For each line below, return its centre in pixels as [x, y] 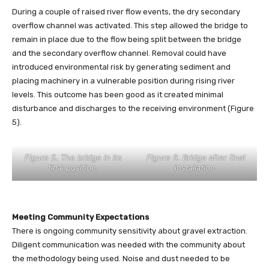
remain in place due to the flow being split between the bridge [127, 39]
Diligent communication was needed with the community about [128, 244]
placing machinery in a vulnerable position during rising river [123, 80]
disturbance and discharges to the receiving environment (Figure [133, 108]
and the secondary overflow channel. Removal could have [119, 53]
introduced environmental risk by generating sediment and [121, 67]
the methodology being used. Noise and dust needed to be [121, 258]
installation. [196, 167]
